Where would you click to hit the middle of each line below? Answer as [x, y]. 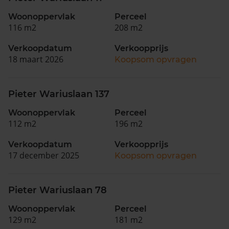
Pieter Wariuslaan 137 [59, 94]
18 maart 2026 [36, 59]
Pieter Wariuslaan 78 [58, 190]
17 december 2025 [44, 155]
